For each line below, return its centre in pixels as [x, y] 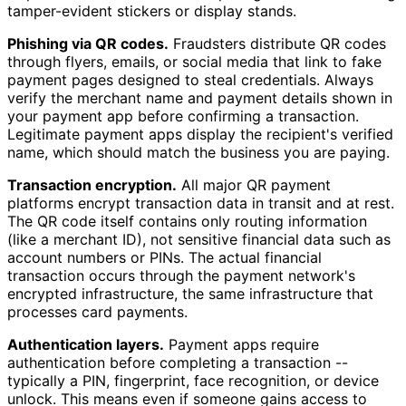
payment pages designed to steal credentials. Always [190, 80]
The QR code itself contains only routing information [187, 222]
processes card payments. [97, 312]
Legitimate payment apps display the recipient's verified [200, 135]
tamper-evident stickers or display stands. [152, 11]
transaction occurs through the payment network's [181, 276]
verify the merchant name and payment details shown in [200, 98]
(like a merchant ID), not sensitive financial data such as [199, 240]
